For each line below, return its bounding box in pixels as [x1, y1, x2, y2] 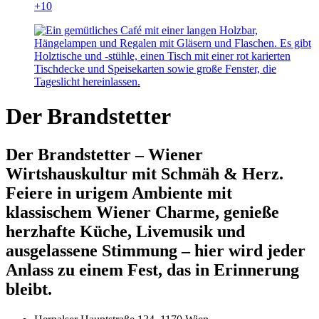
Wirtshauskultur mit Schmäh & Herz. [6, 164, 283, 183]
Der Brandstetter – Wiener [6, 145, 203, 164]
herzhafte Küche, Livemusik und [6, 221, 245, 241]
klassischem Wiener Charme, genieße [6, 202, 279, 221]
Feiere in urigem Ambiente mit [6, 183, 232, 202]
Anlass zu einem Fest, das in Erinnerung [6, 260, 299, 279]
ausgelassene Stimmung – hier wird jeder [6, 241, 305, 260]
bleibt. [6, 279, 52, 298]
